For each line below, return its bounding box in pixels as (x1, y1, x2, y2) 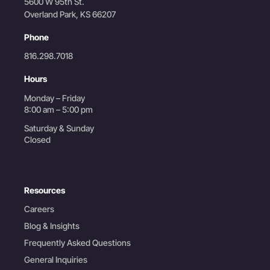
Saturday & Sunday (24, 122, 94, 133)
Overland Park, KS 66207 (24, 8, 116, 19)
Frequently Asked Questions (24, 237, 131, 248)
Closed (24, 134, 51, 145)
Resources (24, 184, 65, 195)
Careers (24, 203, 54, 214)
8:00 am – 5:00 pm (24, 104, 93, 115)
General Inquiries (24, 254, 87, 265)
